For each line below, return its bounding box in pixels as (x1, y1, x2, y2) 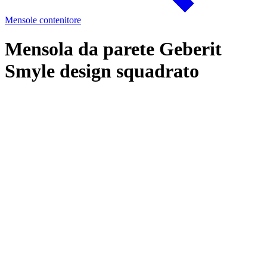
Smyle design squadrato (5, 60, 199, 82)
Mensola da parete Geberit (5, 38, 222, 60)
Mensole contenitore (5, 15, 81, 25)
